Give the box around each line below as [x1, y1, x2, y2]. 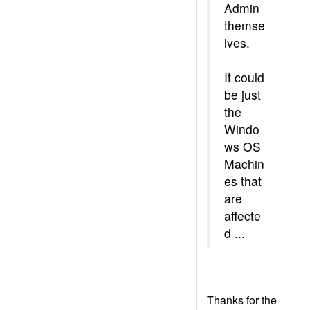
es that [224, 172, 262, 190]
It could [224, 69, 264, 86]
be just [224, 86, 261, 103]
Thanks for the [207, 292, 277, 308]
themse [224, 17, 265, 34]
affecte [224, 207, 261, 224]
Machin [224, 155, 264, 172]
